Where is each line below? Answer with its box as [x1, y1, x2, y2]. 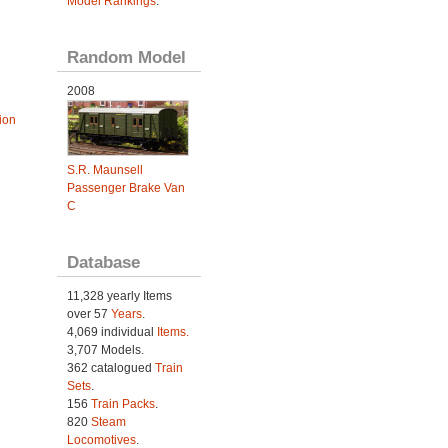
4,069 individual [66, 324, 157, 339]
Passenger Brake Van [66, 180, 185, 195]
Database [66, 251, 140, 272]
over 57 [66, 306, 111, 321]
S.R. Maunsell [66, 162, 143, 177]
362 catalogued [66, 360, 155, 375]
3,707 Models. [66, 342, 144, 357]
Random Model [66, 47, 186, 67]
